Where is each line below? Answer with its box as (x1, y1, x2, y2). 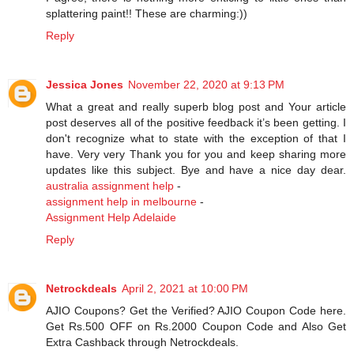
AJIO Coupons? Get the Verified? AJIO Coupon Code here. (46, 304, 346, 318)
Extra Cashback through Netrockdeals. (46, 336, 239, 349)
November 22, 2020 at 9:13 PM (128, 78, 284, 92)
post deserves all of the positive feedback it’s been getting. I (46, 116, 346, 130)
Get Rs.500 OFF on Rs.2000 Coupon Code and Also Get (46, 320, 346, 333)
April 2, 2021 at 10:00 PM (122, 282, 248, 296)
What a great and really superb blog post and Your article (46, 100, 346, 114)
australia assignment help (46, 179, 174, 193)
